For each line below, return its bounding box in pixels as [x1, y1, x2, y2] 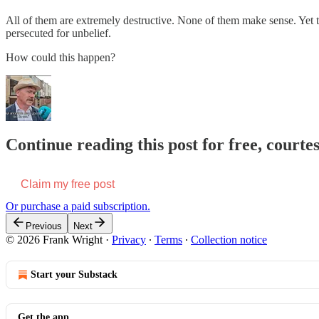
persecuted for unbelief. [6, 27, 111, 40]
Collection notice [191, 233, 267, 246]
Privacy [112, 233, 146, 246]
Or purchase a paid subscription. [6, 199, 150, 212]
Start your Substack [31, 268, 117, 280]
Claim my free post [21, 177, 115, 190]
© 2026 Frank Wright [6, 233, 103, 246]
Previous [26, 220, 62, 231]
